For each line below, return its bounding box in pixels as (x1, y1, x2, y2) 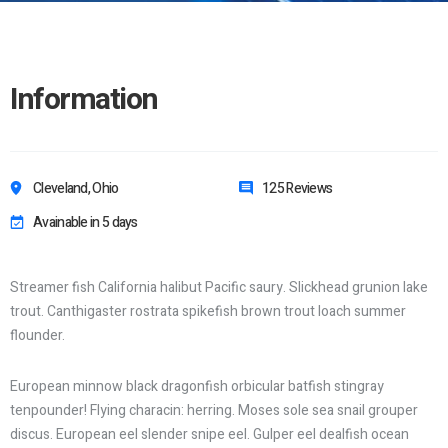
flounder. (10, 325, 65, 346)
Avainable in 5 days (33, 212, 138, 233)
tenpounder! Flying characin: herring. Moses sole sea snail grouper (10, 400, 418, 421)
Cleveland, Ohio (33, 178, 119, 199)
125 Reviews (262, 178, 333, 199)
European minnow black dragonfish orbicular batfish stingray (10, 376, 384, 397)
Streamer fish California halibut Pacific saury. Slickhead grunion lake (10, 277, 428, 298)
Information (10, 78, 158, 122)
